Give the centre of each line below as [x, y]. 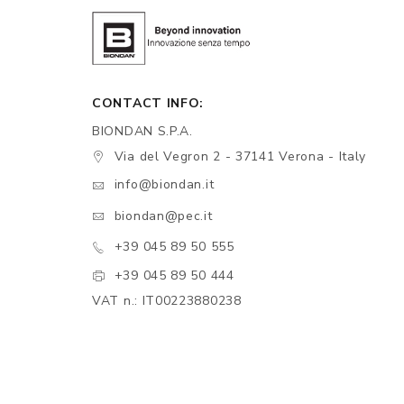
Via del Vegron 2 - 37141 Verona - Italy [240, 156]
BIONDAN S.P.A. [142, 131]
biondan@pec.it [163, 216]
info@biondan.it [164, 185]
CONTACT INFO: [148, 103]
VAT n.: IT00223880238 [167, 301]
